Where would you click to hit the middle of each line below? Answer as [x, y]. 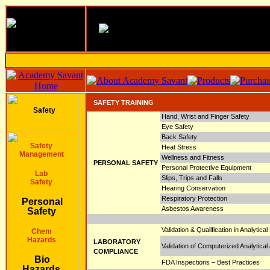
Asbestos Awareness [193, 209]
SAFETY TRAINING [124, 102]
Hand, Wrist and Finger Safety [206, 116]
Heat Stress [179, 147]
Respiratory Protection [194, 198]
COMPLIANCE [116, 251]
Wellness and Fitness [193, 157]
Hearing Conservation [193, 188]
